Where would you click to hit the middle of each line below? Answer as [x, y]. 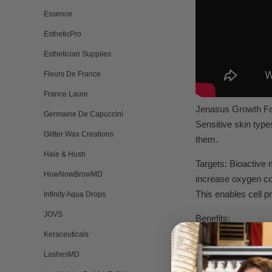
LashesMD [62, 254]
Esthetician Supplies [77, 54]
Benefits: [213, 218]
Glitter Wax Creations [79, 134]
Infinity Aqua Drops [75, 194]
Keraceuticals [66, 234]
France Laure [66, 94]
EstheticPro [63, 34]
